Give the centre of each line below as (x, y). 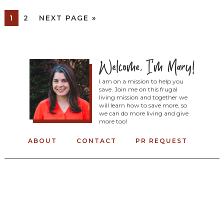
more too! (113, 121)
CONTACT (96, 140)
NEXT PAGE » (67, 18)
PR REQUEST (162, 140)
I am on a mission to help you (141, 81)
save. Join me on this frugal (138, 89)
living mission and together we (143, 97)
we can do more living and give (143, 113)
